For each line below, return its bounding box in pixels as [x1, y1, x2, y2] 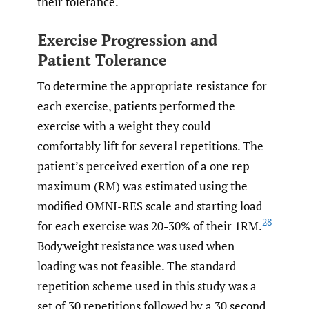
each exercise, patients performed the [37, 98, 235, 114]
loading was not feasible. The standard [37, 258, 236, 275]
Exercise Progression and [37, 29, 217, 50]
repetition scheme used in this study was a [37, 278, 257, 295]
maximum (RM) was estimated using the [37, 178, 248, 195]
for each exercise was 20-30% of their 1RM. [37, 218, 262, 235]
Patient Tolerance [37, 49, 167, 70]
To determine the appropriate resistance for [37, 78, 267, 94]
